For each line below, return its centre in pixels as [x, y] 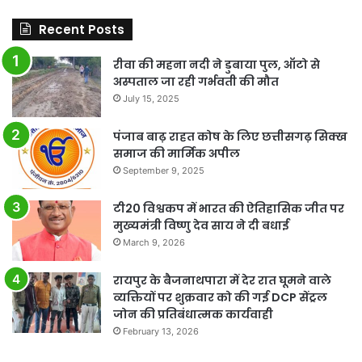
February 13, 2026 [161, 331]
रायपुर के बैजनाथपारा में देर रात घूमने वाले [222, 280]
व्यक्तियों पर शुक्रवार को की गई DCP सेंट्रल [220, 297]
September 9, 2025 [164, 170]
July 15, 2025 [151, 98]
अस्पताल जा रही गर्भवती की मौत [196, 81]
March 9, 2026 [154, 242]
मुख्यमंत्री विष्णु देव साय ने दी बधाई [201, 225]
